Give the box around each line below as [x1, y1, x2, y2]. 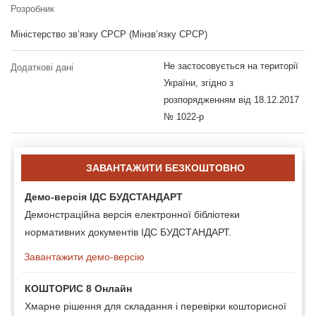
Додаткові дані [11, 61, 73, 73]
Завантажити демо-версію [21, 250, 145, 262]
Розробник [11, 3, 54, 14]
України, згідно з [163, 77, 233, 88]
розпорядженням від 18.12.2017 [163, 94, 299, 105]
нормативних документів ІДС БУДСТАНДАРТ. [25, 226, 231, 238]
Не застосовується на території [163, 60, 298, 71]
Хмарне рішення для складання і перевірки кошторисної [25, 300, 286, 312]
